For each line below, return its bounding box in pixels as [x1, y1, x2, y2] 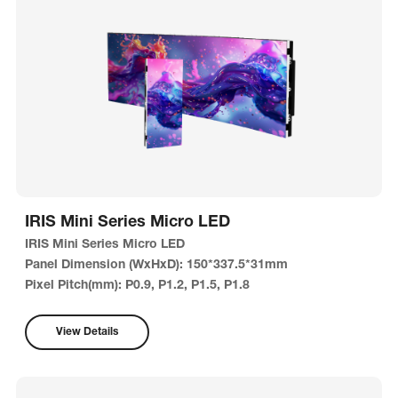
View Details [55, 327, 118, 338]
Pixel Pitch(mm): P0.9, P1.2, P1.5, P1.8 [24, 280, 250, 292]
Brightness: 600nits [24, 300, 140, 313]
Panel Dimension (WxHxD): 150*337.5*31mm [24, 259, 288, 272]
